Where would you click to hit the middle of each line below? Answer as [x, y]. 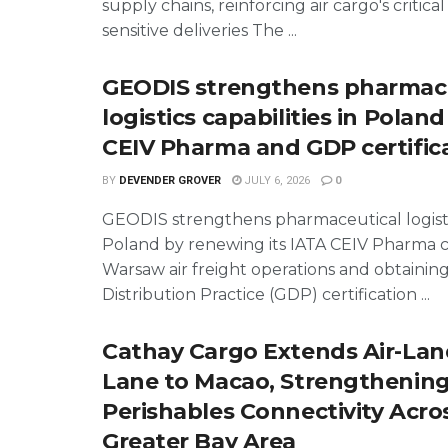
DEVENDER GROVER [170, 180]
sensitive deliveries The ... [199, 30]
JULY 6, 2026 [275, 180]
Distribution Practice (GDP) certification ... [266, 294]
